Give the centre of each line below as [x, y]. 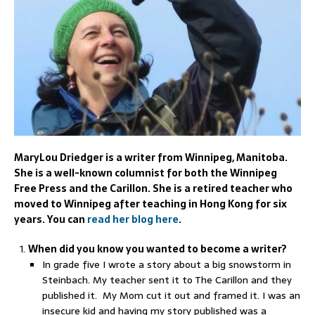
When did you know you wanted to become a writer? [157, 249]
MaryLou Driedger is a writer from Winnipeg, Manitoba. [151, 157]
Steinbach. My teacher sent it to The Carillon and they [167, 279]
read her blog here [133, 219]
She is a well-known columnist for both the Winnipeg [146, 173]
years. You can [51, 219]
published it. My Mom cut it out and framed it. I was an [171, 295]
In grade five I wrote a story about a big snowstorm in [167, 264]
